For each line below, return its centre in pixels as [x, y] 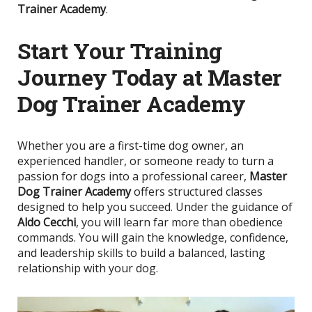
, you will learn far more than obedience [179, 222]
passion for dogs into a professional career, [133, 176]
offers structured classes [197, 191]
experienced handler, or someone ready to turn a [146, 161]
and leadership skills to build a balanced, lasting [141, 252]
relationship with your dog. [88, 268]
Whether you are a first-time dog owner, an [131, 145]
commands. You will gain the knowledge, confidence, [153, 237]
